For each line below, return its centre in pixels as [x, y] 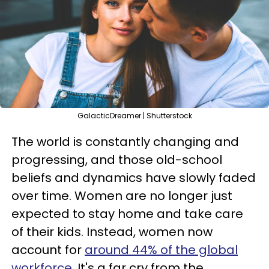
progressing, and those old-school [117, 160]
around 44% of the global [161, 250]
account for [48, 250]
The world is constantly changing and [125, 142]
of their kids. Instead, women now [112, 232]
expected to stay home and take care [127, 214]
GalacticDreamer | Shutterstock [134, 116]
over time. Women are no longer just [122, 196]
